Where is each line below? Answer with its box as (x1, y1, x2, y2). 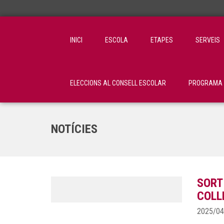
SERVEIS (195, 36, 220, 44)
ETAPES (150, 36, 173, 44)
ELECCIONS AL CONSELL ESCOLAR (70, 79, 166, 87)
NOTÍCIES (51, 122, 97, 136)
